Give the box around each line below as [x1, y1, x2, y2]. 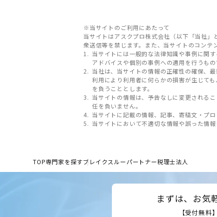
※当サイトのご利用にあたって [83, 23, 170, 31]
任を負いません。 [92, 101, 142, 110]
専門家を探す [46, 157, 83, 166]
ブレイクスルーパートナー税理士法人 [83, 157, 188, 166]
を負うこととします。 [92, 84, 154, 93]
